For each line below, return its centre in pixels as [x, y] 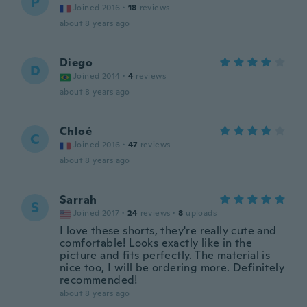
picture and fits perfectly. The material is [165, 255]
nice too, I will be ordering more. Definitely [172, 268]
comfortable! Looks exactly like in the [156, 243]
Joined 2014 [97, 76]
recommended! [99, 280]
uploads [201, 213]
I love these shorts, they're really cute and [168, 231]
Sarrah [78, 200]
